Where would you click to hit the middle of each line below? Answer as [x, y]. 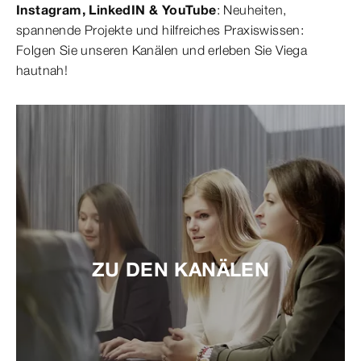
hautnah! [42, 71]
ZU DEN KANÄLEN [180, 270]
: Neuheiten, [251, 10]
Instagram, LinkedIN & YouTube [116, 10]
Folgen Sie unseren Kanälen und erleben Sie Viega [162, 50]
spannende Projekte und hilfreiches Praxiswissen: [160, 30]
